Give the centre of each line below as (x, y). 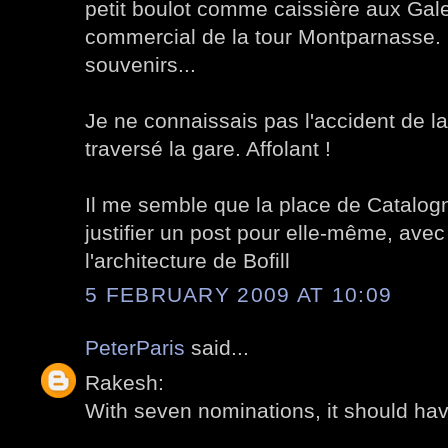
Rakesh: (124, 382)
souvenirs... (140, 64)
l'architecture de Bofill (187, 260)
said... (217, 348)
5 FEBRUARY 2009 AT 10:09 (239, 295)
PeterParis (135, 348)
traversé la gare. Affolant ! (208, 148)
